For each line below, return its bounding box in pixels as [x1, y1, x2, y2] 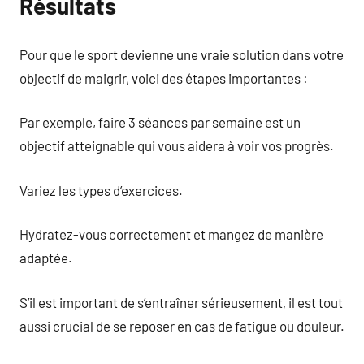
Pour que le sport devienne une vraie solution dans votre [19, 45, 344, 63]
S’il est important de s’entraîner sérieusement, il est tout [19, 293, 343, 310]
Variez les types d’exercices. [19, 181, 183, 198]
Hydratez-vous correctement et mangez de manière [19, 226, 323, 242]
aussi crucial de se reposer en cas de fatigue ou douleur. [19, 317, 344, 334]
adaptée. [19, 249, 72, 266]
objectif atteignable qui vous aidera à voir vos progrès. [19, 137, 334, 154]
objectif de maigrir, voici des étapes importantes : [19, 69, 308, 86]
